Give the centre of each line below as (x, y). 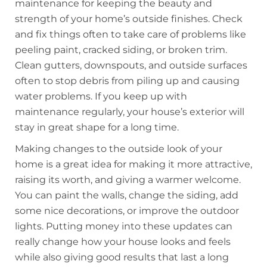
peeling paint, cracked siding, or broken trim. (121, 49)
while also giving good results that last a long (122, 257)
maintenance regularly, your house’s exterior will (130, 111)
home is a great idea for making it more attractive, (133, 164)
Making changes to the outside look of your (119, 148)
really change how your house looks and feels (123, 241)
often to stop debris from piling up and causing (127, 80)
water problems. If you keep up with (101, 96)
